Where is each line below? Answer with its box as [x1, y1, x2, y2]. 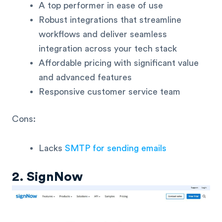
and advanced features [39, 72, 132, 82]
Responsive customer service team [39, 87, 180, 96]
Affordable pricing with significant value [39, 58, 199, 67]
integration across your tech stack [39, 44, 177, 53]
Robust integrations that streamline [39, 15, 181, 24]
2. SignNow [12, 170, 83, 184]
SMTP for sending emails [65, 144, 166, 153]
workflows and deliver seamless [39, 29, 167, 39]
